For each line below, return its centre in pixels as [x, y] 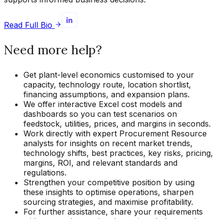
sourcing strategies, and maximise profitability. [108, 202]
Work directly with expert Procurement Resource [115, 133]
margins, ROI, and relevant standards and [100, 163]
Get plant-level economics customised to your [109, 75]
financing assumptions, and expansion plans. [107, 94]
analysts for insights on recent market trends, [108, 143]
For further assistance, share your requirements [113, 211]
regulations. [45, 172]
